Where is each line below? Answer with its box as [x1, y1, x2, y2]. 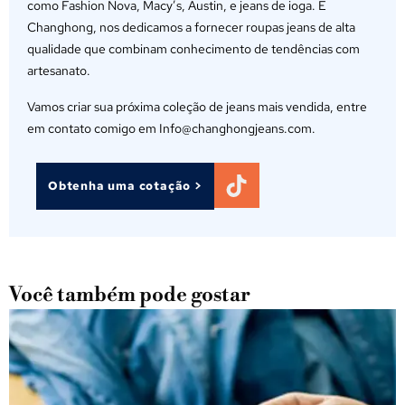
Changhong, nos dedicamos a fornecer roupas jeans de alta [27, 19, 355, 36]
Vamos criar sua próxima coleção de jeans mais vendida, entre [27, 99, 367, 116]
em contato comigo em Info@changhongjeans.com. [27, 120, 316, 137]
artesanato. [27, 62, 90, 80]
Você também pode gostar [9, 283, 250, 308]
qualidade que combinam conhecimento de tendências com [27, 41, 360, 58]
